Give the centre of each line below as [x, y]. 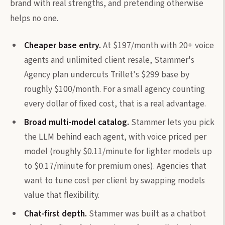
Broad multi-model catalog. [77, 122]
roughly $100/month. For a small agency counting [115, 89]
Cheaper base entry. [63, 45]
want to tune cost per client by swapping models [115, 180]
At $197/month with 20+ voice [157, 45]
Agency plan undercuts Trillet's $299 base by [107, 74]
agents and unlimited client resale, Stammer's [109, 60]
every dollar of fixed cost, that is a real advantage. [115, 103]
